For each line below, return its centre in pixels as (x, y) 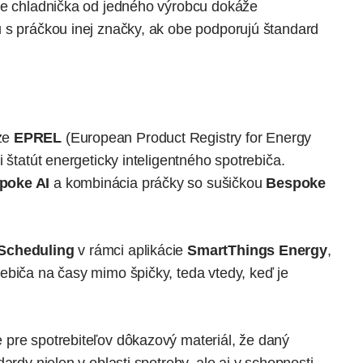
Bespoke (296, 184)
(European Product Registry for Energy (187, 138)
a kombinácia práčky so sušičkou (158, 184)
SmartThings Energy (257, 251)
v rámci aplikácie (131, 251)
